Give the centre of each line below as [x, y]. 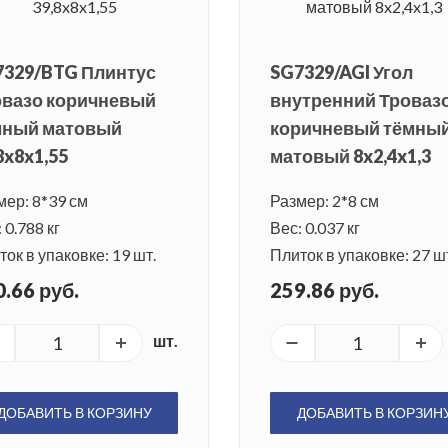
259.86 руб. [324, 290]
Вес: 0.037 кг [315, 228]
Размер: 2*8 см [324, 201]
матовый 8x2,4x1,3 [350, 156]
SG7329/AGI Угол [341, 72]
